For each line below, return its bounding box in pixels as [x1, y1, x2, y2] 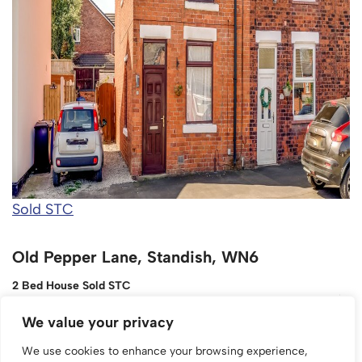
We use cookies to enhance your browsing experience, [22, 344, 308, 358]
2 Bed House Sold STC [12, 278, 131, 293]
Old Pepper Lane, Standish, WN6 [12, 246, 259, 267]
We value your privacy [22, 314, 174, 331]
